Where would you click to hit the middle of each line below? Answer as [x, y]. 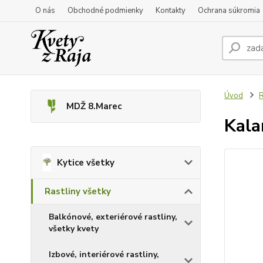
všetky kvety [74, 229]
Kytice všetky [85, 163]
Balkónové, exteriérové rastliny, [113, 217]
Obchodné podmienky [105, 11]
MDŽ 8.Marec [94, 106]
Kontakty [171, 11]
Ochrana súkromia [229, 11]
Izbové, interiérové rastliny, [104, 254]
